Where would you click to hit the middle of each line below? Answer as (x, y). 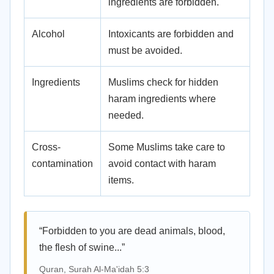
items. (121, 180)
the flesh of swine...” (82, 247)
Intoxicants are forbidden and (171, 34)
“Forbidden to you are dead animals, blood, (132, 231)
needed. (126, 115)
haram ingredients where (162, 99)
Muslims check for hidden (163, 82)
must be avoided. (145, 50)
